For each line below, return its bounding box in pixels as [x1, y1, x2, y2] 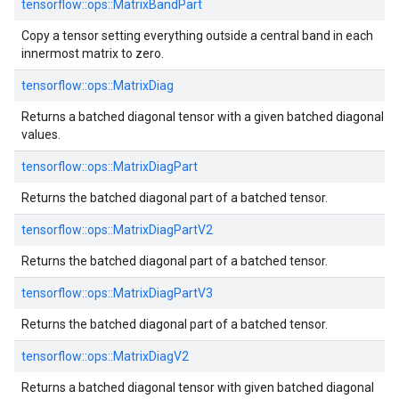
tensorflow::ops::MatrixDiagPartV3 [21, 286, 213, 300]
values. [21, 127, 61, 142]
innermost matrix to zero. [21, 46, 164, 61]
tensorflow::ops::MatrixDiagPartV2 [21, 223, 213, 237]
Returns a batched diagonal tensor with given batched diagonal [21, 380, 374, 395]
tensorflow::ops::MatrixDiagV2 [21, 349, 189, 363]
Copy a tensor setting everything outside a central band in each [21, 28, 373, 43]
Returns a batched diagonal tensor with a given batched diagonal [21, 110, 384, 124]
